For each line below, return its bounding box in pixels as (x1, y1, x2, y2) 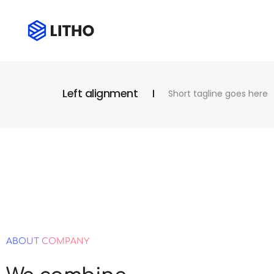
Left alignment (62, 86, 138, 101)
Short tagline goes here (168, 87, 268, 100)
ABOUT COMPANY (6, 237, 89, 246)
